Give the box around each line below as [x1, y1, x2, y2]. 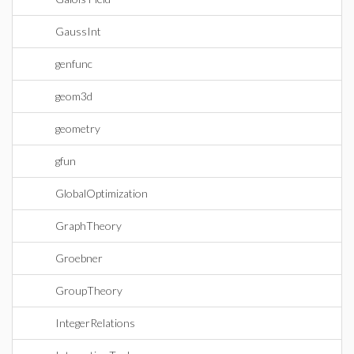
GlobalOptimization [55, 186, 148, 200]
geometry [55, 122, 100, 135]
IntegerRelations [55, 316, 135, 330]
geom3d [55, 89, 92, 103]
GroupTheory [55, 284, 122, 297]
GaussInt [55, 24, 101, 38]
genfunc [55, 57, 92, 70]
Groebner [55, 251, 103, 265]
